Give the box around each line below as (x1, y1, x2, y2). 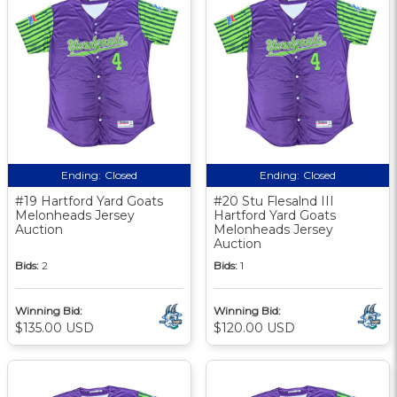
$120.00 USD (214, 319, 295, 336)
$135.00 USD (15, 319, 94, 336)
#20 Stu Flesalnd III (214, 192, 334, 209)
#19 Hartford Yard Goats (15, 192, 163, 209)
